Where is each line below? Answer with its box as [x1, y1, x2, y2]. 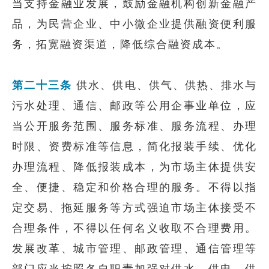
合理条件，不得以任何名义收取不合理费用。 [12, 222, 257, 234]
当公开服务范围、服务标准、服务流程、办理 [12, 120, 257, 132]
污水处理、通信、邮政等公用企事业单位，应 [12, 100, 257, 112]
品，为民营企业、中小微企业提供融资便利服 [12, 18, 257, 30]
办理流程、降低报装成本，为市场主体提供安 [12, 161, 257, 173]
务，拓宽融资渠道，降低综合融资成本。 [12, 38, 228, 50]
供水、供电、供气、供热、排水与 [72, 79, 257, 91]
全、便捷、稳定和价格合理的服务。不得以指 [12, 181, 257, 193]
